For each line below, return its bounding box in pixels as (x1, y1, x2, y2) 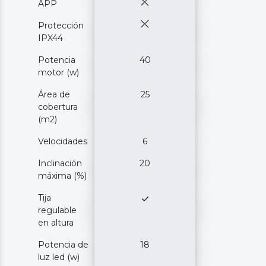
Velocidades (38, 136, 87, 147)
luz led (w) (38, 252, 80, 263)
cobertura (38, 102, 78, 113)
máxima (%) (38, 170, 87, 182)
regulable (38, 205, 77, 216)
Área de (38, 89, 70, 100)
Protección (38, 20, 84, 31)
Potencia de (38, 239, 88, 251)
